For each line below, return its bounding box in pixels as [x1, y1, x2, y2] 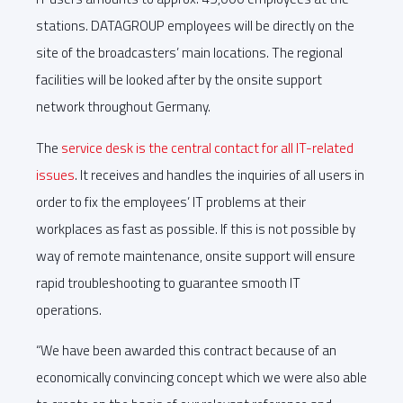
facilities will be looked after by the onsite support [36, 69, 322, 91]
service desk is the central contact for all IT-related [61, 137, 354, 158]
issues [36, 164, 75, 185]
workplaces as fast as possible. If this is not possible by [36, 218, 355, 239]
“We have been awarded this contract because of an [36, 339, 336, 361]
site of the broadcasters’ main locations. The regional [36, 42, 343, 64]
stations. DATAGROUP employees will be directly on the [36, 15, 354, 37]
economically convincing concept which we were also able [36, 366, 367, 388]
